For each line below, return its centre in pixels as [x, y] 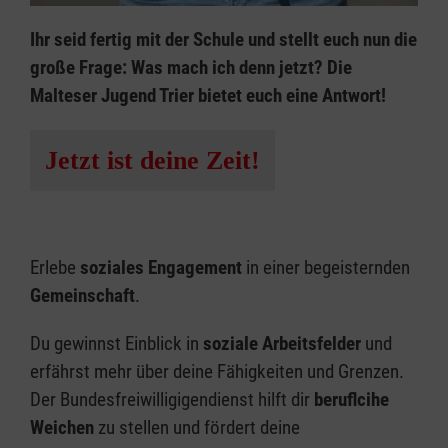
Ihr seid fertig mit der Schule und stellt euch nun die [223, 39]
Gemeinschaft [82, 295]
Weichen [62, 427]
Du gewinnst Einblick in [116, 343]
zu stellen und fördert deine [197, 427]
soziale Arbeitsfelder [282, 343]
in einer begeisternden [326, 267]
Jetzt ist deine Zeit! [152, 160]
